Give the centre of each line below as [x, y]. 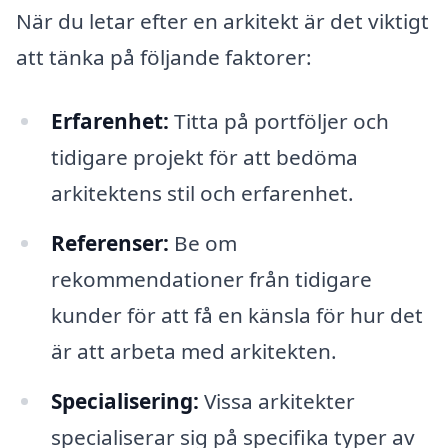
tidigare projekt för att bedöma [204, 157]
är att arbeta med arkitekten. [193, 350]
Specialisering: [124, 400]
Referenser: [109, 242]
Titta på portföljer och [278, 121]
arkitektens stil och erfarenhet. [202, 193]
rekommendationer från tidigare [211, 278]
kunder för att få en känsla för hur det [236, 314]
